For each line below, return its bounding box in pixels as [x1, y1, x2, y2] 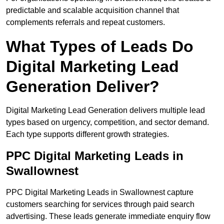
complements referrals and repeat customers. [6, 18, 165, 27]
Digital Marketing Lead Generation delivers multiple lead [6, 106, 205, 115]
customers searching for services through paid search [6, 200, 194, 209]
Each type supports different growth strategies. [6, 130, 169, 139]
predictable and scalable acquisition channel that [6, 6, 179, 15]
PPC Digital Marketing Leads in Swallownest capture [6, 188, 193, 197]
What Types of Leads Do [6, 37, 193, 56]
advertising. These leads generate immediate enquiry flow [6, 212, 210, 221]
